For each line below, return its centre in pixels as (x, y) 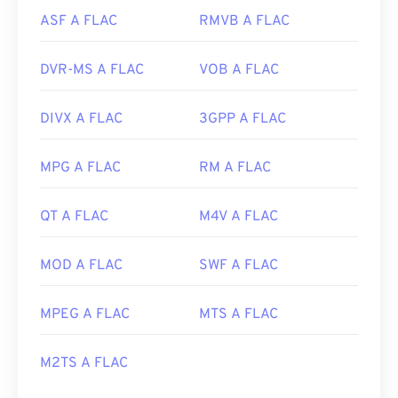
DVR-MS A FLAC (92, 71)
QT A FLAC (74, 217)
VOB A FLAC (239, 71)
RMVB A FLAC (244, 22)
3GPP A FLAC (243, 119)
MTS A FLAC (239, 315)
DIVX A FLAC (81, 119)
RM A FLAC (235, 168)
